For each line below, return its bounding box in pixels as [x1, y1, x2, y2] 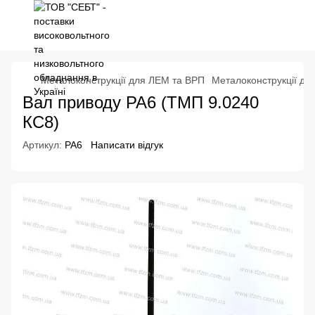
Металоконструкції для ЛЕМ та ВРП [41, 75, 205, 86]
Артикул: [22, 139, 62, 150]
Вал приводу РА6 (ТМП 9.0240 [22, 93, 259, 112]
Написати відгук [91, 139, 163, 150]
